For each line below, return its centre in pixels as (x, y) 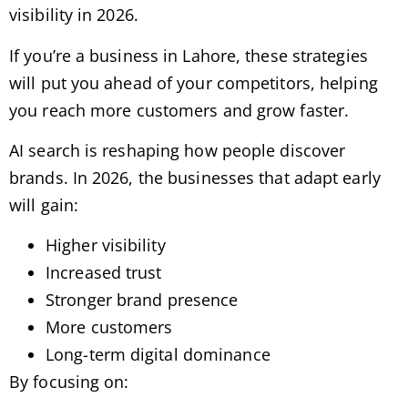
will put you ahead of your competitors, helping (194, 82)
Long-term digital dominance (158, 355)
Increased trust (104, 273)
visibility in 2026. (74, 15)
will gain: (44, 204)
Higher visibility (106, 245)
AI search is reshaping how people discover (178, 150)
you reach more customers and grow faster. (179, 110)
